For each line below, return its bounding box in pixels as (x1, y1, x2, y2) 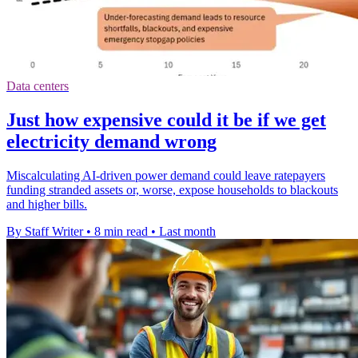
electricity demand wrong (6, 131, 217, 153)
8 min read (94, 225, 148, 239)
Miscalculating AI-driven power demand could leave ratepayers (6, 169, 325, 183)
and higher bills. (6, 197, 87, 212)
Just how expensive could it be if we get (6, 109, 326, 131)
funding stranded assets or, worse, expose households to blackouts (6, 183, 338, 197)
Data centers (6, 79, 69, 93)
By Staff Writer (6, 225, 83, 239)
